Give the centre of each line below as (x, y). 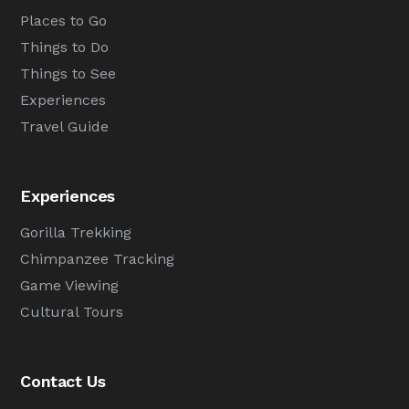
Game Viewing (70, 285)
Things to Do (65, 47)
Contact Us (63, 381)
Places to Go (64, 20)
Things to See (68, 73)
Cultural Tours (72, 311)
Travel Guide (65, 126)
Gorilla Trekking (76, 232)
